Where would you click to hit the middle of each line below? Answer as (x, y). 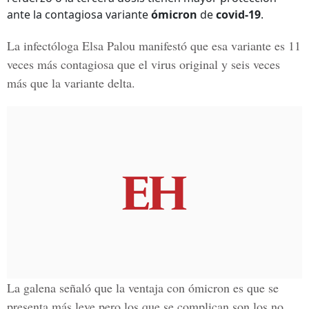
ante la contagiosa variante (79, 14)
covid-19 (238, 14)
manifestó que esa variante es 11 (218, 46)
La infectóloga (44, 46)
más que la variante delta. (71, 83)
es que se (254, 288)
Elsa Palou (109, 46)
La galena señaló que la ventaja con (98, 288)
